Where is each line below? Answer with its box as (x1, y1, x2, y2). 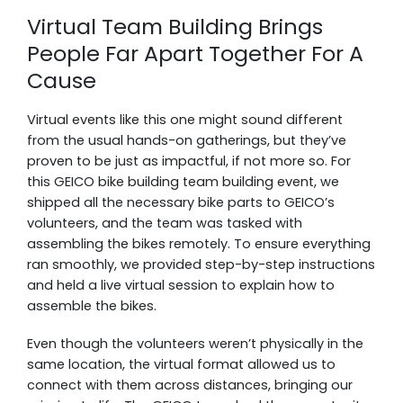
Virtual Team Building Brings (27, 11, 323, 41)
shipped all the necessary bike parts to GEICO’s (27, 193, 335, 211)
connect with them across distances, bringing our (27, 375, 353, 394)
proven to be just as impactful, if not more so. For (27, 151, 351, 170)
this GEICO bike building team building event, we (27, 172, 339, 191)
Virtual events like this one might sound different (27, 110, 343, 129)
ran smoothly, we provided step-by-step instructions (27, 255, 375, 273)
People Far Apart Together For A (27, 38, 363, 68)
